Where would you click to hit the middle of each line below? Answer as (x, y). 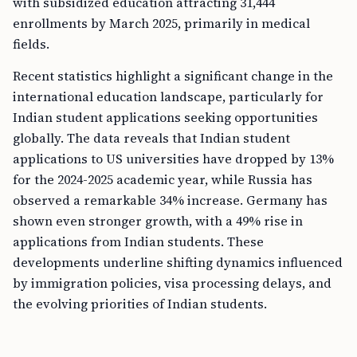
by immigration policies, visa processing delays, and (172, 283)
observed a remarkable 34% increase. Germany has (170, 200)
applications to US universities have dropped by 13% (173, 159)
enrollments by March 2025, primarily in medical (161, 23)
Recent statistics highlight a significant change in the (173, 76)
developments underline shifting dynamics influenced (178, 262)
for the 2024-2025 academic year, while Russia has (163, 179)
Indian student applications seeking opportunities (165, 117)
